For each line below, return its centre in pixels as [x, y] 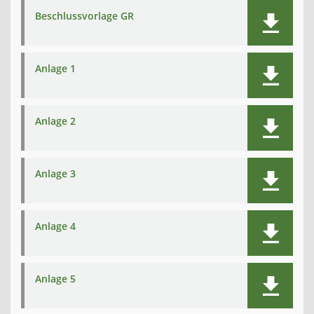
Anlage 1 [55, 68]
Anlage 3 [55, 173]
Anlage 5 [55, 279]
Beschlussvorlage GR [84, 16]
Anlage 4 [55, 226]
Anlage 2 [55, 121]
